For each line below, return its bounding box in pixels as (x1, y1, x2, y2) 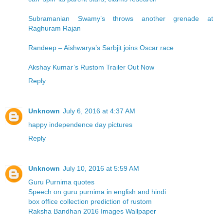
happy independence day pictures (28, 121, 132, 129)
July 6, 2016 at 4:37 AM (63, 107, 135, 115)
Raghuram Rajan (28, 24, 81, 33)
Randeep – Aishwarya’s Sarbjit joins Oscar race (28, 44, 174, 52)
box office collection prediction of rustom (28, 198, 152, 206)
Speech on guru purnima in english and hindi (28, 188, 166, 196)
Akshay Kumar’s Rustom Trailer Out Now (28, 63, 154, 72)
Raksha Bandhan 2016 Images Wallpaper (28, 207, 156, 216)
